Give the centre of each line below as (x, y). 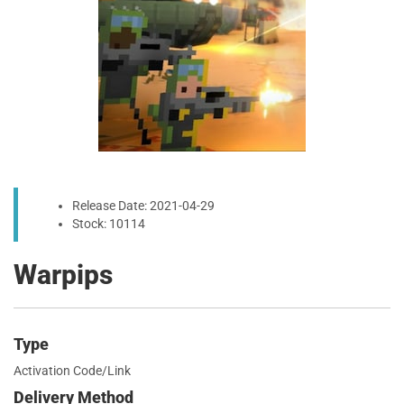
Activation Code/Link (72, 371)
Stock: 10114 (109, 224)
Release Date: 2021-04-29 (143, 206)
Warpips (63, 275)
